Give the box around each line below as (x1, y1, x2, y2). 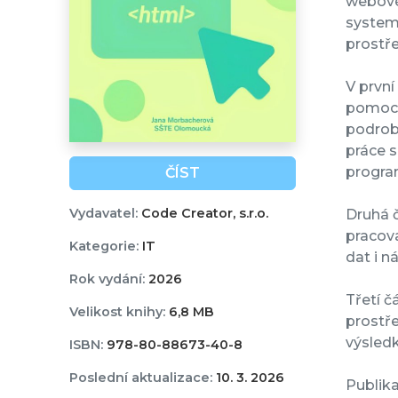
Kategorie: (68, 238, 139, 255)
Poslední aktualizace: (68, 370, 212, 386)
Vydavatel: (68, 205, 138, 222)
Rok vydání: (68, 271, 145, 288)
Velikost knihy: (68, 304, 165, 321)
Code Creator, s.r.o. (137, 205, 268, 222)
